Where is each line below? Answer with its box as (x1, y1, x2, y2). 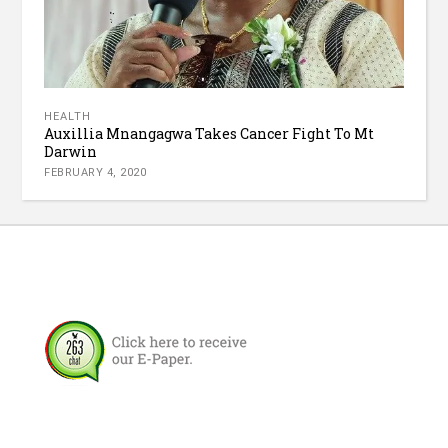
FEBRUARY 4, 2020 (44, 165, 147, 179)
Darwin (44, 141, 98, 161)
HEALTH (44, 109, 92, 123)
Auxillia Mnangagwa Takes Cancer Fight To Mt (44, 123, 375, 143)
